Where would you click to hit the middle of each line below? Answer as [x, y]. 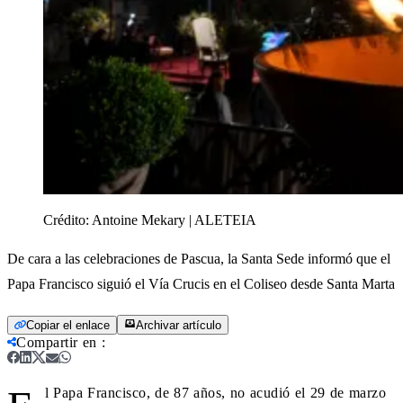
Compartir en [57, 342]
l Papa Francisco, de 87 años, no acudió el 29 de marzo [215, 392]
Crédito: [67, 219]
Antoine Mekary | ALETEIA [174, 219]
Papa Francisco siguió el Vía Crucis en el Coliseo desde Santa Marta [201, 283]
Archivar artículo [179, 325]
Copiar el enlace [68, 325]
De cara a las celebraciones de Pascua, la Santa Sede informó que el [199, 258]
